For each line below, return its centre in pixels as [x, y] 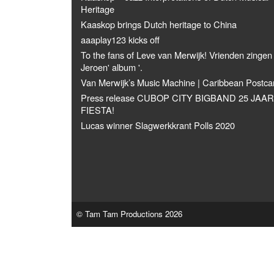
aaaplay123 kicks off [120, 39]
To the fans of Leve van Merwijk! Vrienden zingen [176, 55]
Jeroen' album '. [112, 67]
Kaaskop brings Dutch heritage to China [159, 24]
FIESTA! [98, 110]
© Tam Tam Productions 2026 [129, 214]
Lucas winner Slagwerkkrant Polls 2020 [158, 125]
